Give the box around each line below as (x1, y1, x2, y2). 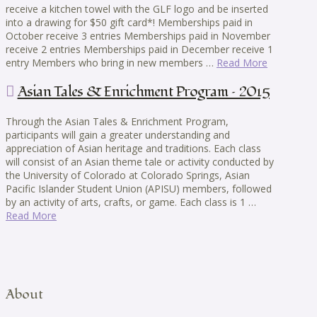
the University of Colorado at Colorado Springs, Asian (6, 168, 250, 182)
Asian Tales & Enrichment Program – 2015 (17, 81, 270, 103)
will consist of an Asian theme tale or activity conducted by (6, 154, 274, 168)
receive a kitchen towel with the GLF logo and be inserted (6, 1, 268, 16)
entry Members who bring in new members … (6, 55, 217, 69)
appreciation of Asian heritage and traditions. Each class (6, 141, 261, 155)
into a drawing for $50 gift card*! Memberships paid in (6, 15, 253, 29)
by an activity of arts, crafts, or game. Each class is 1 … (6, 195, 256, 209)
